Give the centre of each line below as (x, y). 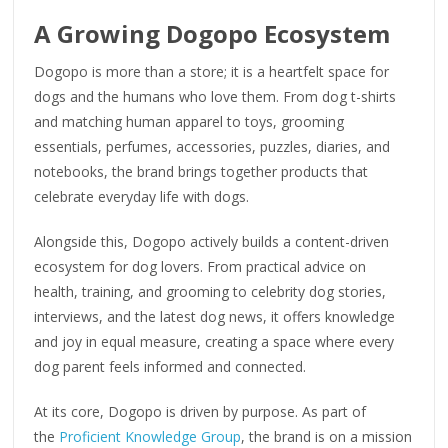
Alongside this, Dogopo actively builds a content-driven (212, 242)
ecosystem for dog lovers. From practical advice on (200, 267)
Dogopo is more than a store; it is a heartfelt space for (212, 72)
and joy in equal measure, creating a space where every (214, 342)
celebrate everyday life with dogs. (142, 197)
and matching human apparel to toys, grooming (189, 122)
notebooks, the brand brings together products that (201, 172)
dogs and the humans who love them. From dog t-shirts (215, 97)
